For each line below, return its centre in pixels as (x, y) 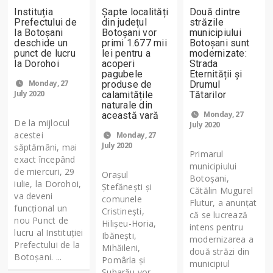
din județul (124, 22)
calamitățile (128, 94)
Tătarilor (208, 94)
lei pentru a (126, 53)
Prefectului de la (47, 244)
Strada (204, 63)
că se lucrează (218, 214)
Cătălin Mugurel (222, 190)
